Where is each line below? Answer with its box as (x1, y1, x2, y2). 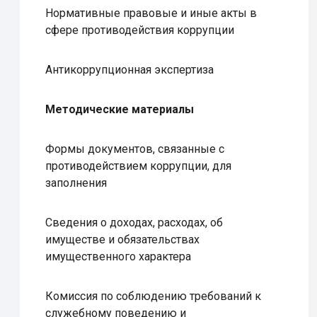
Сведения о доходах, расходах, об (45, 216, 223, 229)
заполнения (45, 176, 107, 190)
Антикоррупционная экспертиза (45, 63, 214, 76)
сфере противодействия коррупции (45, 23, 234, 37)
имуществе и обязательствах (45, 233, 200, 246)
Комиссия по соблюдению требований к (45, 289, 261, 303)
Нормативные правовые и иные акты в (45, 6, 257, 20)
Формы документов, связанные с (45, 142, 224, 156)
